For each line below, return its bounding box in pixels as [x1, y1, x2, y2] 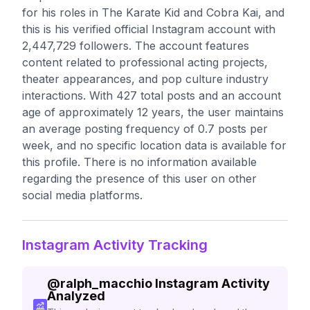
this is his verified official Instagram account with [22, 22, 275, 36]
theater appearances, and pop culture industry [22, 72, 268, 86]
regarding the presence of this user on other [22, 172, 257, 185]
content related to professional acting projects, [22, 55, 268, 69]
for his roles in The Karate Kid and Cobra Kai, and [22, 6, 284, 19]
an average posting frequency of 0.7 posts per [22, 122, 268, 136]
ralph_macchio [60, 276, 152, 291]
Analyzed [46, 289, 105, 303]
